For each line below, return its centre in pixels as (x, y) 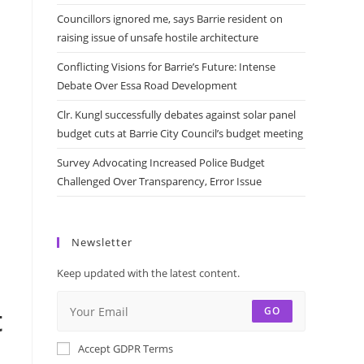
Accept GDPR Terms (126, 349)
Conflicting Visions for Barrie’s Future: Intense (166, 67)
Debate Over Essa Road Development (147, 86)
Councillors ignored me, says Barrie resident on (170, 19)
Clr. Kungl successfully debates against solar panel (176, 115)
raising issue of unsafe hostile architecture (158, 38)
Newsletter (102, 243)
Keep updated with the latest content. (148, 273)
